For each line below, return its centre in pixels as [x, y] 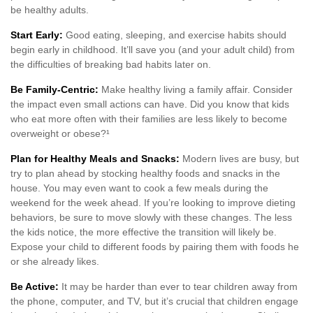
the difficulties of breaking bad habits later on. [111, 64]
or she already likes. [55, 261]
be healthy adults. [50, 10]
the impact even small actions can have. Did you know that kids [150, 104]
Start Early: [37, 35]
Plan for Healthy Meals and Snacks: [95, 159]
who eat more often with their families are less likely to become [149, 119]
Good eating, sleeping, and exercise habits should [175, 35]
